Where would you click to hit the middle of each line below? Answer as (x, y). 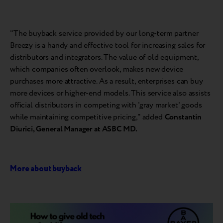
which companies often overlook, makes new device (97, 70)
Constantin (183, 117)
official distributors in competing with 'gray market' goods (106, 106)
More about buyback (46, 169)
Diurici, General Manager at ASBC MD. (74, 129)
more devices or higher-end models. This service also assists (110, 94)
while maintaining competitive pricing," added (87, 117)
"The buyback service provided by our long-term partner (104, 34)
